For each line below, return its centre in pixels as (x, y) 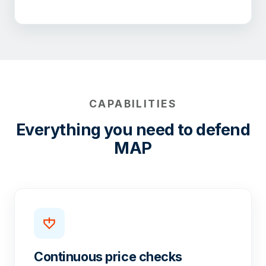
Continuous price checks (108, 257)
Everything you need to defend (133, 130)
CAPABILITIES (133, 104)
